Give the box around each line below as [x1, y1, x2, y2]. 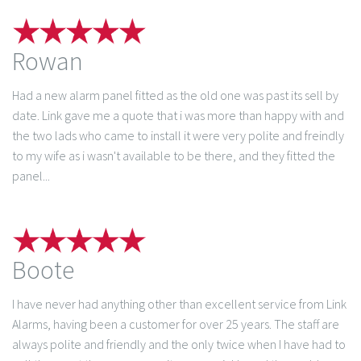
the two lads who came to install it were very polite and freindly [12, 127, 344, 143]
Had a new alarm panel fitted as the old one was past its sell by [12, 86, 338, 103]
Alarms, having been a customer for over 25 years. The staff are [12, 316, 339, 333]
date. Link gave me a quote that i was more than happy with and [12, 106, 344, 123]
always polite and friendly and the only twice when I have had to [12, 336, 346, 353]
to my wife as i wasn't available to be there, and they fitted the [12, 147, 335, 164]
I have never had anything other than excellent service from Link [12, 296, 346, 313]
